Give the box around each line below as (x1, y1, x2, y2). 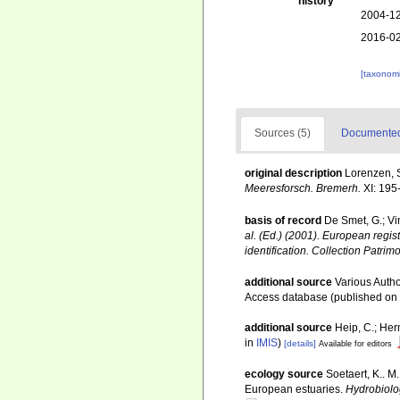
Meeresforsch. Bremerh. (245, 182, 361, 196)
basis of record (245, 213, 321, 227)
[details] (284, 337, 316, 348)
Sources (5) (254, 127, 311, 140)
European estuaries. (245, 383, 346, 396)
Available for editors (319, 338, 392, 348)
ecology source (245, 368, 323, 381)
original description (245, 167, 342, 180)
